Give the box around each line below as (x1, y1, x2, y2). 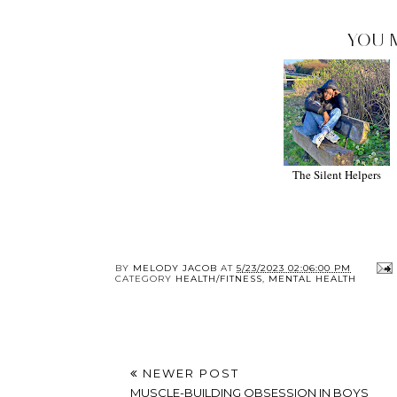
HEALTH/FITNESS (175, 273, 262, 285)
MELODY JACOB (133, 261, 217, 274)
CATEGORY (115, 273, 175, 285)
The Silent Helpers (292, 167, 382, 183)
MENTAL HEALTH (269, 273, 356, 285)
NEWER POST (138, 366, 239, 381)
